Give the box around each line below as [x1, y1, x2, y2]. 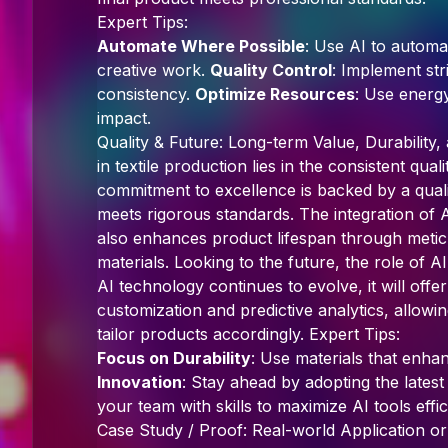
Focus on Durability [97, 348, 251, 368]
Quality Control [210, 60, 332, 80]
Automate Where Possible [97, 36, 305, 56]
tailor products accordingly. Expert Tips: [97, 324, 400, 344]
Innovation [97, 372, 182, 392]
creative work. [97, 60, 210, 80]
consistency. [97, 84, 195, 104]
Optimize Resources [195, 84, 355, 104]
